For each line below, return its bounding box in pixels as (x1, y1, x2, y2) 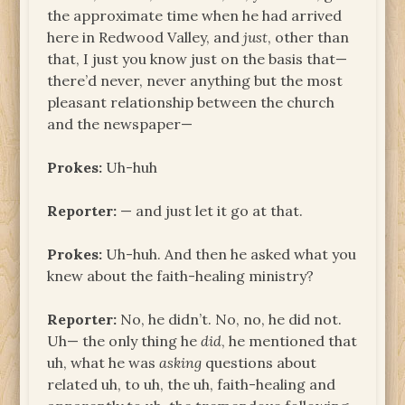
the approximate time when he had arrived (47, 5, 343, 24)
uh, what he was (47, 353, 160, 372)
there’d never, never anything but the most (47, 71, 344, 89)
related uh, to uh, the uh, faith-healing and (47, 374, 336, 393)
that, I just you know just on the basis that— (47, 49, 348, 68)
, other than (268, 27, 350, 46)
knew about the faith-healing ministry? (47, 266, 315, 285)
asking (159, 353, 202, 372)
